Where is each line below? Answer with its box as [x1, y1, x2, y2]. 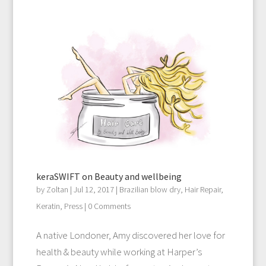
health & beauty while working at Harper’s [36, 245, 202, 258]
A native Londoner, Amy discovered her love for [36, 228, 225, 242]
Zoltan [46, 183, 68, 195]
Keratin [36, 200, 60, 211]
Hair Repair [184, 183, 221, 195]
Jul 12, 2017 [73, 183, 114, 195]
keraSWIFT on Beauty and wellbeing [36, 170, 182, 182]
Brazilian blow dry [119, 183, 180, 195]
